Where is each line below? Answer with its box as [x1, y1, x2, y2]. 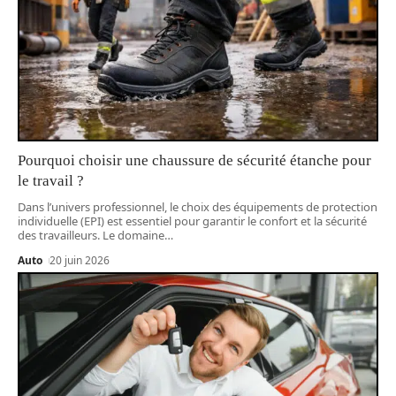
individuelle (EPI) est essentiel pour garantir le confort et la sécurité [18, 212, 367, 229]
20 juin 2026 [49, 252, 110, 268]
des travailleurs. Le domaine [18, 226, 164, 243]
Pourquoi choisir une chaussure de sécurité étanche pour [18, 151, 371, 169]
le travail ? [18, 171, 84, 189]
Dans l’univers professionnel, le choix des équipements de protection [18, 198, 377, 215]
